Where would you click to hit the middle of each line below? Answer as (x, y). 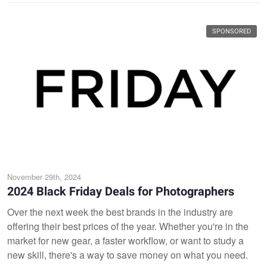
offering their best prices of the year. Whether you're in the (128, 226)
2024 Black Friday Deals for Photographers (121, 192)
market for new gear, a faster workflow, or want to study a (125, 240)
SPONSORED (232, 31)
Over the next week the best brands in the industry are (120, 212)
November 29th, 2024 (44, 177)
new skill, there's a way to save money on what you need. (129, 255)
